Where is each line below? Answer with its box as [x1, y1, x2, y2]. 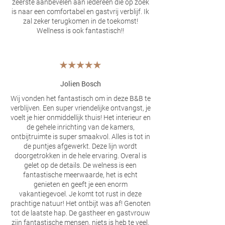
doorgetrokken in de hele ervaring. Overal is [14, 152, 147, 160]
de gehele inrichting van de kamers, [26, 123, 135, 131]
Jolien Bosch [60, 79, 101, 88]
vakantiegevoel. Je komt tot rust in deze [19, 190, 142, 198]
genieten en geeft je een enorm [33, 180, 128, 188]
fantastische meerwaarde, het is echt [23, 171, 138, 179]
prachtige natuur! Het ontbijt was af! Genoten [10, 199, 151, 207]
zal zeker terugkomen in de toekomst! [23, 17, 138, 25]
